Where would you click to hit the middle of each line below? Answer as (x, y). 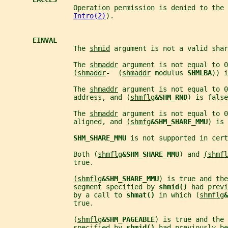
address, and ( (67, 97)
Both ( (51, 154)
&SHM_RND (171, 97)
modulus (169, 73)
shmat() (142, 195)
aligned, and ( (67, 121)
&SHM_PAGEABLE (128, 219)
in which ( (179, 195)
